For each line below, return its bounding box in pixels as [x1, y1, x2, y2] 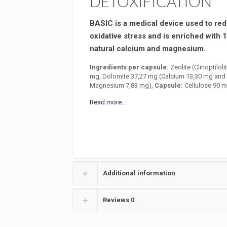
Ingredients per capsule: [89, 63, 169, 71]
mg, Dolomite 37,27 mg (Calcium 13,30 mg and [89, 72, 225, 80]
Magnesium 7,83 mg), [89, 82, 155, 89]
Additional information [103, 169, 176, 177]
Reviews [103, 196, 131, 204]
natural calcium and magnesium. [89, 44, 206, 53]
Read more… [89, 98, 126, 106]
